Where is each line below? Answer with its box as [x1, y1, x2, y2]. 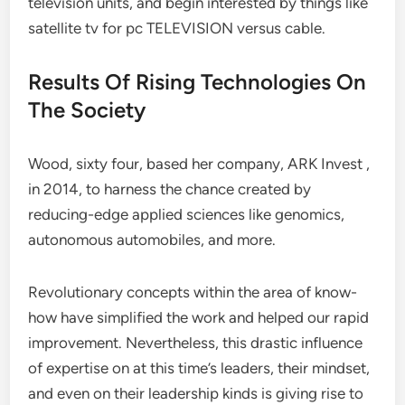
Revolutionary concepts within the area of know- [28, 283, 358, 301]
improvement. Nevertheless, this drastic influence [28, 334, 363, 352]
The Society [28, 97, 146, 123]
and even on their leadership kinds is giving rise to [28, 384, 364, 402]
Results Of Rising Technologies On [28, 69, 367, 95]
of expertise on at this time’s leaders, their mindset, [28, 359, 371, 377]
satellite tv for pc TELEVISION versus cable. [28, 19, 326, 37]
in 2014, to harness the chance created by [28, 180, 312, 198]
